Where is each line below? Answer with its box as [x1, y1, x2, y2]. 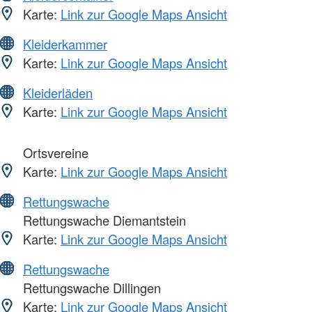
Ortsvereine [19, 143, 88, 162]
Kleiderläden [23, 83, 93, 102]
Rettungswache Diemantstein [19, 210, 186, 229]
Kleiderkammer [23, 34, 107, 53]
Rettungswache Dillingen [19, 278, 161, 297]
